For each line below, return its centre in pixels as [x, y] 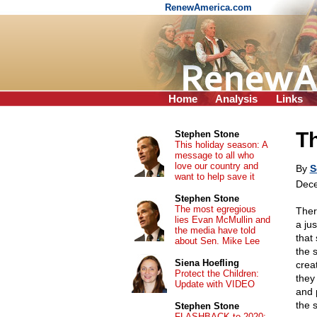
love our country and [216, 166]
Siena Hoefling [207, 263]
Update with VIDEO [214, 284]
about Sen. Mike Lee [217, 241]
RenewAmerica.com [210, 7]
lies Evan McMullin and [222, 220]
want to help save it [214, 177]
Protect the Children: [217, 273]
